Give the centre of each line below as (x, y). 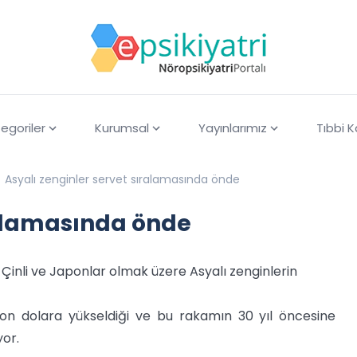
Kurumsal (122, 128)
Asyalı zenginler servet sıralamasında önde (122, 180)
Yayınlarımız (232, 128)
